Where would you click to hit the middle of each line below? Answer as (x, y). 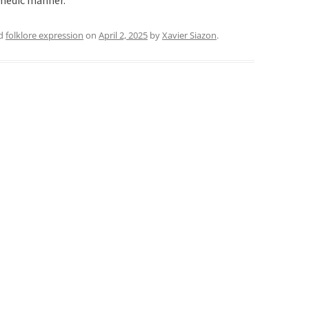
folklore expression (44, 35)
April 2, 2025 (123, 35)
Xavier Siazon (189, 35)
